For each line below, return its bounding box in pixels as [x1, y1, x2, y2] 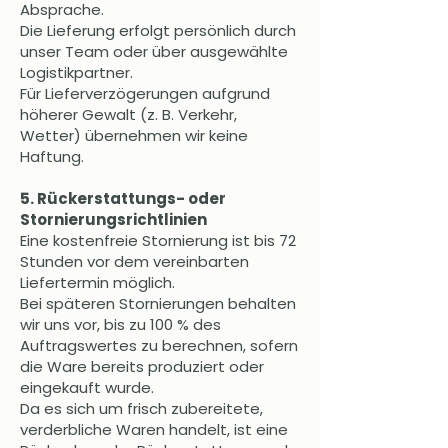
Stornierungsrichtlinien [20, 209, 207, 231]
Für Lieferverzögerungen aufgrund [20, 83, 270, 105]
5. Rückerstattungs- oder [20, 188, 226, 210]
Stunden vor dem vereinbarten [20, 251, 249, 273]
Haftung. [20, 146, 84, 168]
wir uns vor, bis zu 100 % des [20, 314, 221, 336]
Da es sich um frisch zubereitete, [20, 398, 263, 420]
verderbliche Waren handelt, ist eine [20, 419, 288, 441]
